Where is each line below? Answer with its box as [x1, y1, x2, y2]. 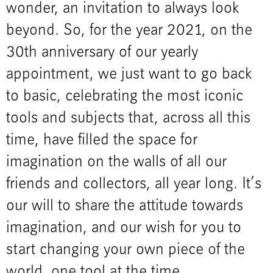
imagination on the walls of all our [6, 154, 227, 171]
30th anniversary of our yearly [6, 44, 198, 61]
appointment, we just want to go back [6, 66, 252, 83]
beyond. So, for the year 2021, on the [6, 23, 252, 39]
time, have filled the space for [6, 132, 197, 149]
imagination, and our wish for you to [6, 220, 241, 236]
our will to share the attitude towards [6, 198, 243, 214]
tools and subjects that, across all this [6, 110, 250, 127]
